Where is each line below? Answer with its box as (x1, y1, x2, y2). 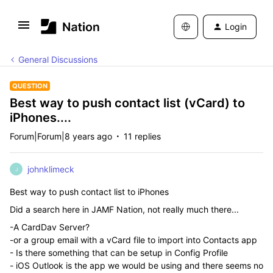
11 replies (124, 131, 161, 141)
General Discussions (18, 54, 97, 65)
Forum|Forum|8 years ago (10, 131, 112, 141)
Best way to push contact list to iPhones (10, 186, 169, 197)
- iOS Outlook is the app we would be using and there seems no (10, 260, 263, 271)
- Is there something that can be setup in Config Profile (10, 247, 228, 258)
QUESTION (12, 82, 48, 90)
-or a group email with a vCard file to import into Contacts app (10, 235, 257, 245)
